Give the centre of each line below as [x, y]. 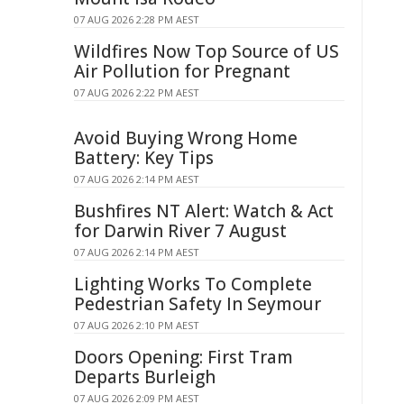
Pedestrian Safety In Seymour [197, 304]
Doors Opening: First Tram [184, 357]
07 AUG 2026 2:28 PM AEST [137, 19]
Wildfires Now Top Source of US [207, 51]
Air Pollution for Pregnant [182, 71]
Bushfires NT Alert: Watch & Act [204, 211]
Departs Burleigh [145, 377]
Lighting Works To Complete [193, 284]
